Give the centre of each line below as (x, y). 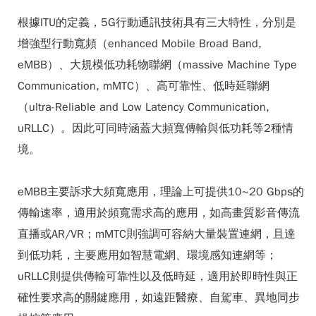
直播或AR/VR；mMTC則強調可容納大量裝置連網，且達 (157, 234)
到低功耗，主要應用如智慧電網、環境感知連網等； (147, 255)
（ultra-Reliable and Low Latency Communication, (144, 107)
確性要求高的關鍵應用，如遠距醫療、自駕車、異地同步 (159, 298)
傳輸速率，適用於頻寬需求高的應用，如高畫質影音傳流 (159, 213)
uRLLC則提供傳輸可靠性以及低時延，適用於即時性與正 (158, 276)
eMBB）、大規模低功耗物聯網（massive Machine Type (157, 65)
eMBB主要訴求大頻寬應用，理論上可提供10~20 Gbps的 (161, 192)
